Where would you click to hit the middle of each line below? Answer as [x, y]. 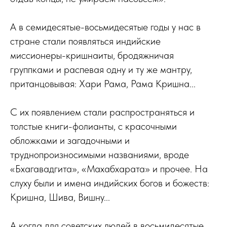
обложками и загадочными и [70, 140]
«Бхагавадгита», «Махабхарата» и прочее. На [109, 169]
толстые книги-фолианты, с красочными [93, 126]
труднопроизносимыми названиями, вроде [100, 155]
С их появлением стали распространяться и [102, 112]
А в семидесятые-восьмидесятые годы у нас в [105, 27]
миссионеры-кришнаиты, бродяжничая [92, 55]
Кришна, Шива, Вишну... [60, 197]
